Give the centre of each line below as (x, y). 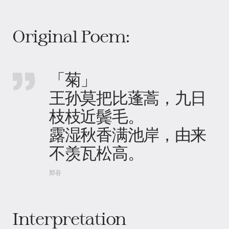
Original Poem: (71, 36)
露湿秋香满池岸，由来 (128, 134)
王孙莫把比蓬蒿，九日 (128, 97)
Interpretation (70, 218)
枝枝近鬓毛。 (96, 116)
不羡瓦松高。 (96, 152)
